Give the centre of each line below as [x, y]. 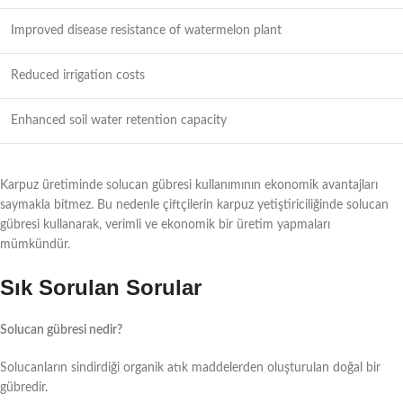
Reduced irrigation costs [78, 75]
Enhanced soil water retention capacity [119, 120]
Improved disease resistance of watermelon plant [146, 30]
